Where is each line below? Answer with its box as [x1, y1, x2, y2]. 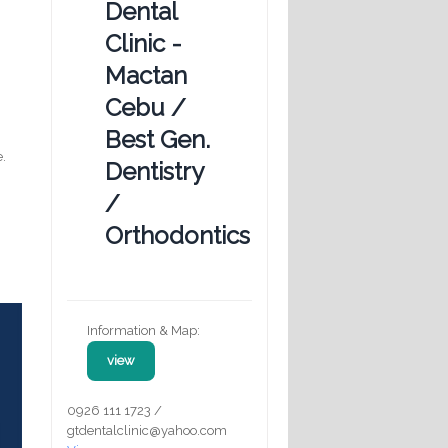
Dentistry [105, 156, 203, 186]
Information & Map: [87, 322, 200, 338]
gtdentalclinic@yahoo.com [67, 422, 227, 438]
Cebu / [105, 92, 186, 122]
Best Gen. [105, 124, 210, 154]
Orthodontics [105, 220, 250, 250]
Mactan [105, 60, 187, 90]
